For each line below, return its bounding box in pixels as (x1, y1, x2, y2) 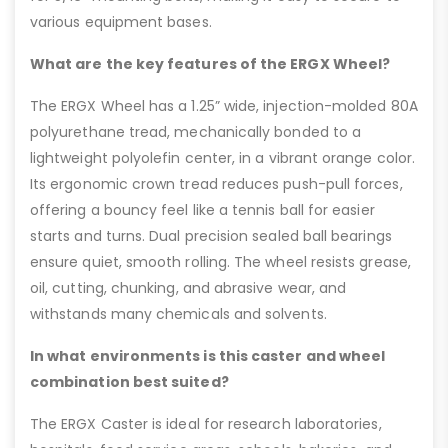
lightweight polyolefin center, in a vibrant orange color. (30, 148, 415, 169)
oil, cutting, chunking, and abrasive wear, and (30, 278, 347, 299)
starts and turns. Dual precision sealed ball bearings (30, 226, 392, 247)
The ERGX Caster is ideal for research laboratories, (30, 414, 382, 435)
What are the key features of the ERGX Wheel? (30, 54, 391, 75)
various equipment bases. (30, 12, 212, 33)
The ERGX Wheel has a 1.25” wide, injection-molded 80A (30, 96, 418, 117)
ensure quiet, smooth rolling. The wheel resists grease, (30, 252, 411, 273)
